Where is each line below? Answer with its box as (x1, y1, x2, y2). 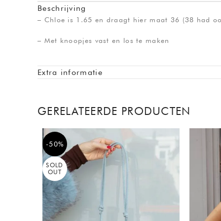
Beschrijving (37, 3, 86, 13)
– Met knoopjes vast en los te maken (37, 36, 170, 44)
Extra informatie (37, 67, 103, 77)
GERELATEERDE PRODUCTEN (37, 104, 191, 117)
